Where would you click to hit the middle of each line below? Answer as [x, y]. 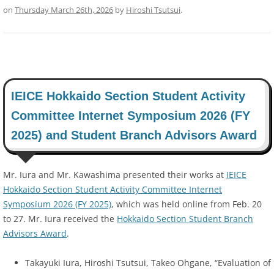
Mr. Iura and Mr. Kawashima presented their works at [115, 175]
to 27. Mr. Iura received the [60, 219]
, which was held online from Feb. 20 [187, 204]
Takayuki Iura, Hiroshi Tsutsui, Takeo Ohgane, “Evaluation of [148, 263]
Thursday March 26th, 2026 [64, 10]
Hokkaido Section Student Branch [185, 219]
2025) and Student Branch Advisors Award [134, 135]
